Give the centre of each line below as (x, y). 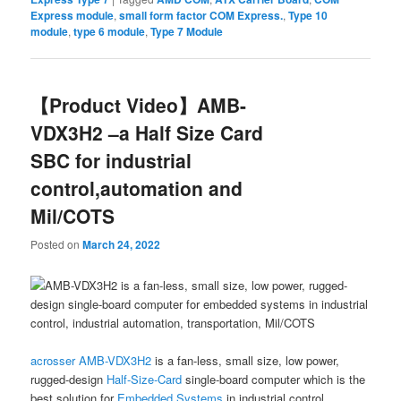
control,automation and (137, 188)
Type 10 (308, 16)
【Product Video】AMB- (139, 105)
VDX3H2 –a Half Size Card (147, 133)
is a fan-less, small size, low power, (246, 361)
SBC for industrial (111, 161)
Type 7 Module (187, 32)
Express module (73, 16)
